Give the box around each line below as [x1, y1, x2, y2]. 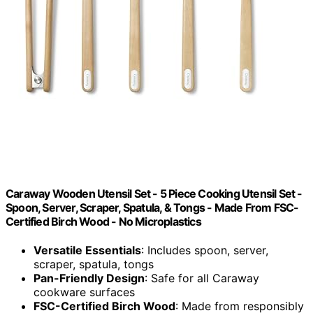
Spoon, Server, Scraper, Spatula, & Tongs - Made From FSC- [6, 201, 299, 215]
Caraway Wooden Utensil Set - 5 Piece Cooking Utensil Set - [6, 187, 303, 201]
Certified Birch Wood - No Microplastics [6, 214, 201, 229]
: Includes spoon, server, [141, 243, 268, 258]
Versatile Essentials [34, 243, 141, 258]
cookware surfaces [34, 285, 135, 300]
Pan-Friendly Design [34, 271, 145, 286]
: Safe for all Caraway [145, 271, 259, 286]
